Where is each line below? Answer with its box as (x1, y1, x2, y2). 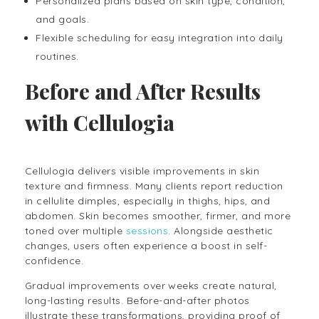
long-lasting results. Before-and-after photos (25, 293, 250, 307)
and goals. (36, 13, 90, 26)
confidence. (25, 253, 87, 267)
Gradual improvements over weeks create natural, (25, 278, 277, 292)
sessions (122, 224, 169, 237)
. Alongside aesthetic (168, 224, 273, 237)
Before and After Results (25, 77, 261, 105)
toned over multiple (25, 224, 123, 237)
